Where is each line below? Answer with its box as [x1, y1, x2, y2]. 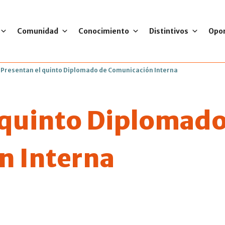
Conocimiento [78, 26, 129, 36]
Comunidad [17, 26, 58, 36]
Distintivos [149, 26, 188, 36]
